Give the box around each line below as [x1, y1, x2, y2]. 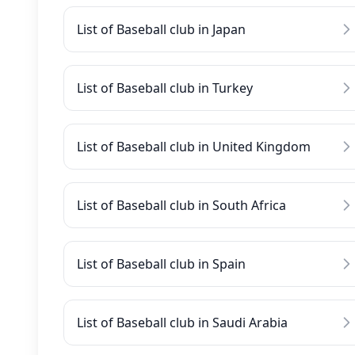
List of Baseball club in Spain [77, 255, 246, 273]
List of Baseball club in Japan [77, 21, 246, 38]
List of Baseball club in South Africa [77, 197, 286, 214]
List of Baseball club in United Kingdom [77, 138, 311, 155]
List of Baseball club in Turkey [77, 79, 253, 97]
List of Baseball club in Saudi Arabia [77, 314, 288, 331]
